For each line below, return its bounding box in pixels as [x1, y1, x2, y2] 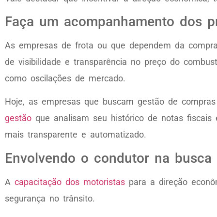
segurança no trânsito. [5, 193, 95, 203]
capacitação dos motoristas [15, 176, 125, 187]
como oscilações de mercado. [5, 73, 125, 83]
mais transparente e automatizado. [5, 129, 146, 140]
